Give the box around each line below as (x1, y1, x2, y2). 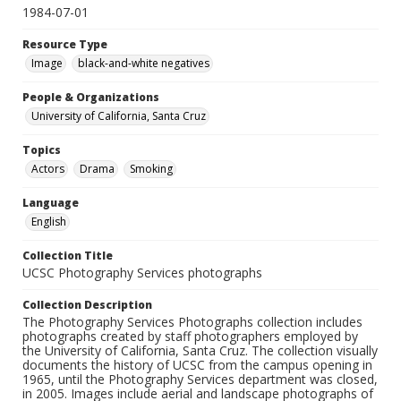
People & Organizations (22, 90, 159, 106)
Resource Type (22, 37, 107, 53)
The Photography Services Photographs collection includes (22, 313, 363, 331)
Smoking (130, 161, 173, 177)
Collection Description (22, 297, 152, 313)
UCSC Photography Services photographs (22, 264, 262, 282)
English (31, 214, 66, 230)
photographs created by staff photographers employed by (22, 328, 358, 346)
